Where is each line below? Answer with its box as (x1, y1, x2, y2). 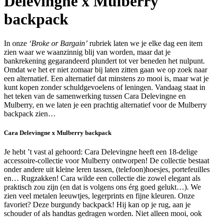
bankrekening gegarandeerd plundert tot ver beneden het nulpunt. (4, 56, 205, 65)
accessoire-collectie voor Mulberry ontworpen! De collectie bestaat (4, 156, 209, 165)
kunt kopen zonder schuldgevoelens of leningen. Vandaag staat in (4, 83, 205, 91)
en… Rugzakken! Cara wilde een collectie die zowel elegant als (4, 174, 200, 183)
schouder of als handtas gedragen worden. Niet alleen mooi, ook (4, 209, 202, 218)
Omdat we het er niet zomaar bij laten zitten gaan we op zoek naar (4, 65, 207, 74)
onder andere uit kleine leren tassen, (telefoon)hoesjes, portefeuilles (4, 165, 210, 174)
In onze (4, 39, 29, 47)
